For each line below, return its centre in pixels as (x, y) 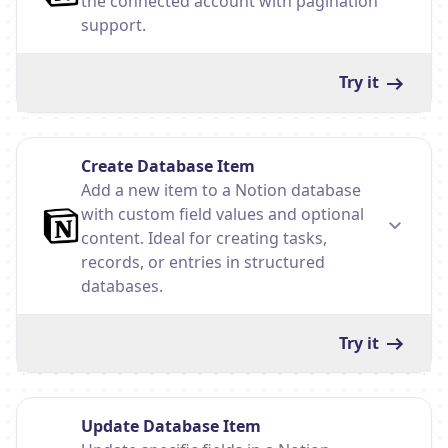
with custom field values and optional (222, 213)
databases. (122, 285)
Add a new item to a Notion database (221, 189)
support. (113, 25)
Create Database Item (168, 165)
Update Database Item (171, 426)
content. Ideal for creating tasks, (204, 237)
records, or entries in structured (203, 261)
